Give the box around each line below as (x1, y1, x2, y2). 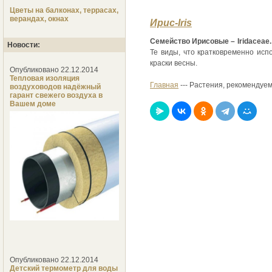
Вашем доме (10, 100, 56, 109)
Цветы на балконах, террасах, (10, 6, 118, 15)
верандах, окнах (10, 15, 69, 24)
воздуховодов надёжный (10, 83, 101, 92)
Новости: (7, 41, 41, 50)
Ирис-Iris (150, 18, 192, 29)
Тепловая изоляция (10, 74, 80, 83)
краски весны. (150, 59, 197, 68)
